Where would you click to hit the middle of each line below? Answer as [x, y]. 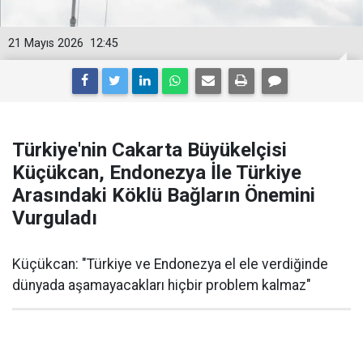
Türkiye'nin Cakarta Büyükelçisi [149, 150]
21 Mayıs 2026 [46, 43]
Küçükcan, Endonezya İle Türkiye [157, 173]
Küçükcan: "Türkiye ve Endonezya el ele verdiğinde [170, 264]
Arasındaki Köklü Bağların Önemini [164, 195]
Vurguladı [55, 218]
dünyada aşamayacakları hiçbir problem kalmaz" [162, 285]
